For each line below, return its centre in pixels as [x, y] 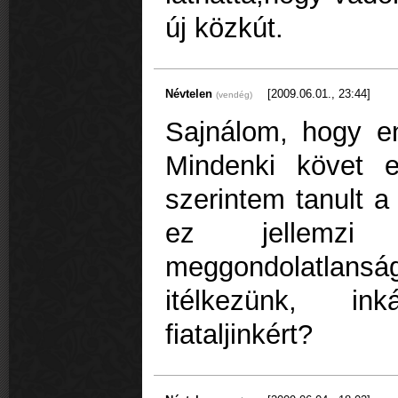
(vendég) [234, 94]
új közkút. [224, 28]
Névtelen [191, 93]
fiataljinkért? [239, 335]
